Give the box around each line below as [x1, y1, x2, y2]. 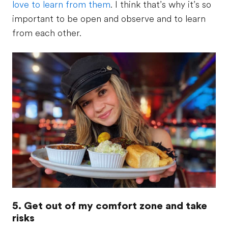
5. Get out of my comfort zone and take [12, 200, 207, 212]
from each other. [12, 27, 81, 38]
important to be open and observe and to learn [12, 13, 206, 24]
